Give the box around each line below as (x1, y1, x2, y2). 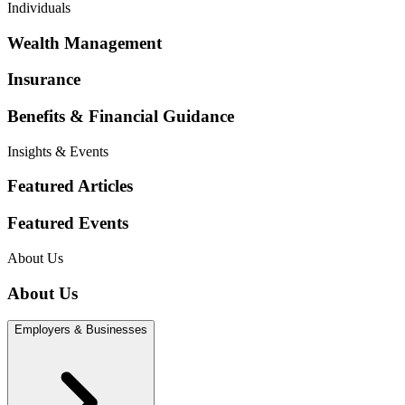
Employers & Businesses (14, 323, 147, 337)
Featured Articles (7, 176, 133, 196)
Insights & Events (7, 143, 108, 159)
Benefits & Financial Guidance (7, 107, 234, 127)
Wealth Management (7, 33, 162, 52)
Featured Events (7, 213, 128, 233)
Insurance (7, 70, 80, 89)
